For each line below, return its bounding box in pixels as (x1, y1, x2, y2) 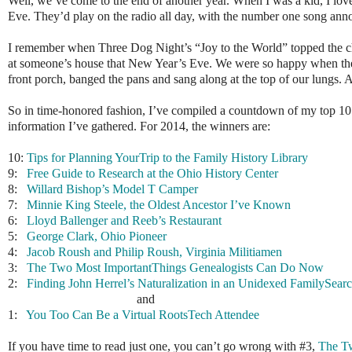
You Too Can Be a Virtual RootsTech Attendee (26, 307, 259, 321)
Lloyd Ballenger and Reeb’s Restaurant (27, 213, 222, 227)
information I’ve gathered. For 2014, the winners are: (8, 119, 270, 133)
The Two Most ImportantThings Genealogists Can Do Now (27, 260, 324, 274)
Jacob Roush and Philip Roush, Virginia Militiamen (27, 244, 282, 258)
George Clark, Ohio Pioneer (27, 229, 167, 243)
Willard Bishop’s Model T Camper (27, 181, 198, 196)
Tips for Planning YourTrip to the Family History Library (27, 150, 308, 164)
